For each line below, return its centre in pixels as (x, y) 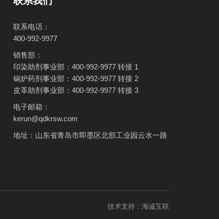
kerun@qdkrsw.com (45, 119)
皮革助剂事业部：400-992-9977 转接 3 (76, 90)
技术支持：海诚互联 (138, 206)
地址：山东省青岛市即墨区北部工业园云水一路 (91, 135)
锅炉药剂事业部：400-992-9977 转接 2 (76, 78)
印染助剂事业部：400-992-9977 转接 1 (76, 67)
